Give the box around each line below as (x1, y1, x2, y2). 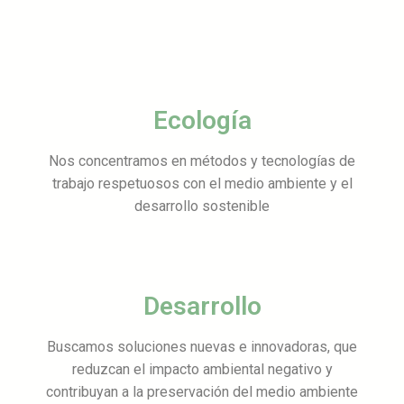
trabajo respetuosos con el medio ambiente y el (51, 174, 353, 192)
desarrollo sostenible (134, 197, 270, 215)
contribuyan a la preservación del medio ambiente (46, 382, 358, 400)
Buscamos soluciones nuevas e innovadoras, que (47, 337, 357, 355)
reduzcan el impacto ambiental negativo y (71, 360, 333, 378)
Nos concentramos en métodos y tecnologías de (49, 151, 355, 170)
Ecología (152, 105, 252, 135)
